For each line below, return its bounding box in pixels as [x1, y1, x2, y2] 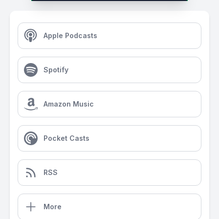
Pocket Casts [44, 134, 89, 142]
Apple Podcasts [44, 31, 97, 40]
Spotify [44, 66, 68, 74]
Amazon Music [44, 100, 94, 108]
